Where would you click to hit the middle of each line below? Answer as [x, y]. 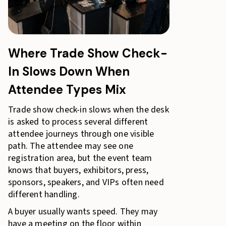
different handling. [44, 194]
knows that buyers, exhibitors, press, [78, 170]
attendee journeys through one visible [81, 134]
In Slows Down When [69, 71]
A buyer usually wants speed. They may [83, 212]
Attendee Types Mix [67, 90]
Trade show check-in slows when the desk [89, 110]
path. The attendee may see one [71, 146]
